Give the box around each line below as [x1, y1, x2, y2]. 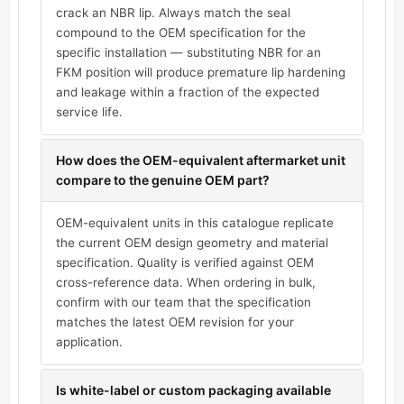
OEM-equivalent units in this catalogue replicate [56, 216, 334, 231]
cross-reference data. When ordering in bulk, [56, 275, 316, 290]
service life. [56, 105, 123, 120]
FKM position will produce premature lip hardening [56, 65, 345, 80]
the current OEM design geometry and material [56, 235, 328, 251]
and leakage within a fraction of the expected [56, 85, 319, 100]
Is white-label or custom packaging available [56, 382, 331, 399]
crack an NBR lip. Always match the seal [56, 5, 290, 21]
